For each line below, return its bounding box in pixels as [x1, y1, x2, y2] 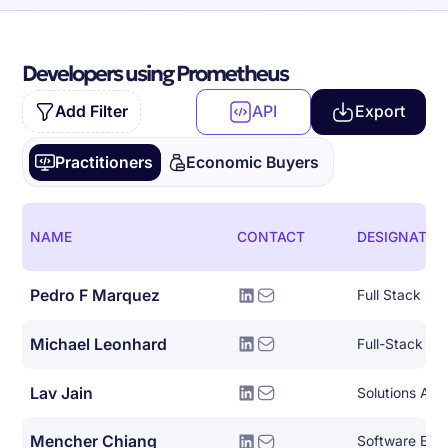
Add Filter [55, 102, 129, 122]
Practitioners [54, 152, 153, 172]
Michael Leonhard [30, 334, 168, 354]
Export [354, 102, 405, 122]
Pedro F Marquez [30, 285, 161, 305]
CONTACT [236, 229, 305, 246]
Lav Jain [30, 383, 94, 403]
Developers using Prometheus [22, 59, 289, 87]
